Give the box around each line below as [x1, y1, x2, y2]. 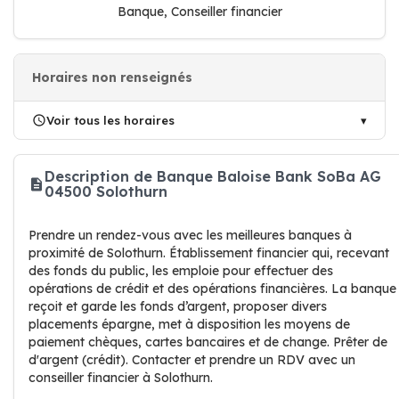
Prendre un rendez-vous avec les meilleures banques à [28, 227, 352, 243]
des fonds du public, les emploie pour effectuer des [28, 263, 333, 279]
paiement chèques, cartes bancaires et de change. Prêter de [28, 334, 387, 350]
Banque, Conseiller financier [118, 4, 282, 20]
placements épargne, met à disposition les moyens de [28, 316, 350, 332]
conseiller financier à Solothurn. [28, 370, 213, 386]
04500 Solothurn [45, 183, 167, 200]
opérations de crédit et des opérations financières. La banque [28, 281, 396, 297]
